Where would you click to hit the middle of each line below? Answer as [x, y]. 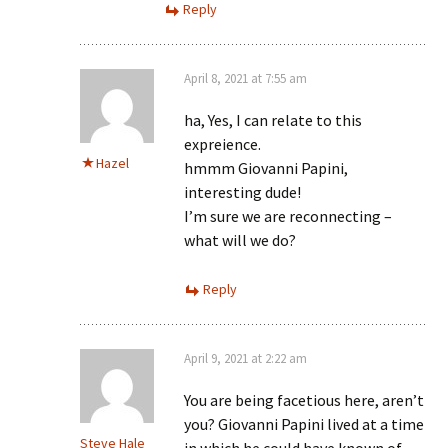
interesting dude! [242, 192]
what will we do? [240, 240]
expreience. [222, 144]
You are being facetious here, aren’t [304, 400]
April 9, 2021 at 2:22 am [245, 359]
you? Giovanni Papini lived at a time [304, 424]
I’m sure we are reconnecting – [288, 216]
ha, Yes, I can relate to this [273, 120]
